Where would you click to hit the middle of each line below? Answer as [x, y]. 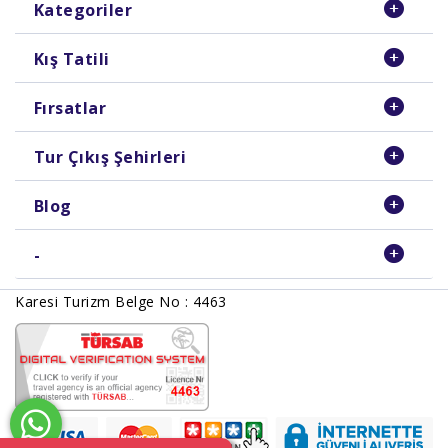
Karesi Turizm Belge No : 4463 [121, 302]
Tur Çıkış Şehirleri [109, 157]
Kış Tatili [71, 59]
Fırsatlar [69, 108]
